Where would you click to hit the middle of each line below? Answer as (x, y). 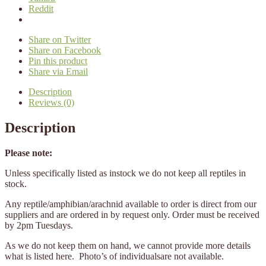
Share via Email (58, 72)
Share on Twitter (60, 40)
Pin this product (58, 61)
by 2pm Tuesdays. (40, 226)
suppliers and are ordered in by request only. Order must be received (132, 215)
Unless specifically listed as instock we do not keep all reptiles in (125, 173)
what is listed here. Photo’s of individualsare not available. (115, 256)
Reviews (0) (51, 103)
